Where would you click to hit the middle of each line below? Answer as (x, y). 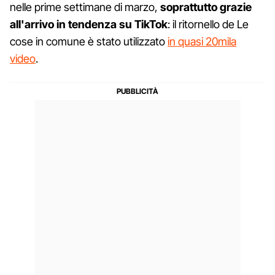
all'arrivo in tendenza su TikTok (89, 24)
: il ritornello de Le (208, 24)
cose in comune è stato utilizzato (89, 41)
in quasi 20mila (202, 41)
